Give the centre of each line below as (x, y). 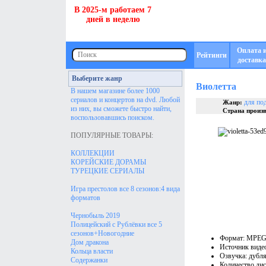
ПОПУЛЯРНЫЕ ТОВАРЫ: (112, 135)
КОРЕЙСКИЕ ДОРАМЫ (108, 162)
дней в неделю (113, 20)
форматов (85, 198)
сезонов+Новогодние (102, 233)
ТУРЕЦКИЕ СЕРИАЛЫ (107, 171)
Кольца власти (91, 251)
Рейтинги (211, 55)
